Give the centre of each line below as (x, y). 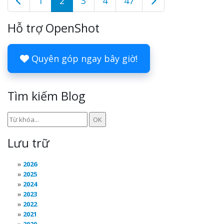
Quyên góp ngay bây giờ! (83, 59)
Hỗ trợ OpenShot (53, 28)
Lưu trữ (28, 143)
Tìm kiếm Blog (46, 96)
